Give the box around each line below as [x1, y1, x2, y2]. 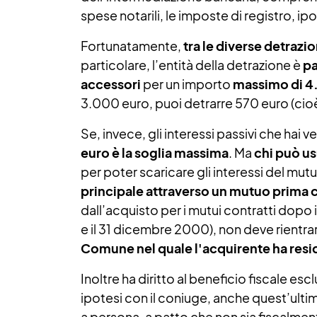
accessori [81, 76, 141, 92]
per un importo [141, 76, 233, 92]
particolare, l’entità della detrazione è [81, 57, 303, 73]
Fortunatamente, [81, 38, 181, 54]
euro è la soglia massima [81, 144, 229, 161]
